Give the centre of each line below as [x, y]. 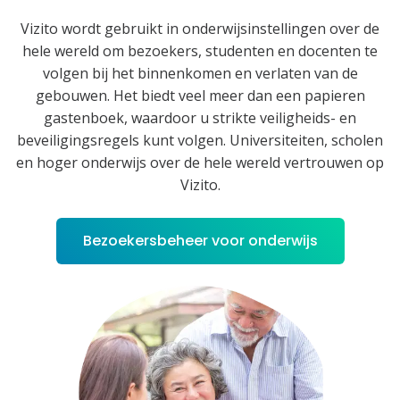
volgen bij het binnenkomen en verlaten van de [200, 73]
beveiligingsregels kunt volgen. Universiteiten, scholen [200, 140]
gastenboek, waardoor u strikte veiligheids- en [200, 117]
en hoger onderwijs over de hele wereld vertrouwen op [200, 162]
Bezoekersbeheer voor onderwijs [200, 240]
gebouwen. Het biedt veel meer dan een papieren [200, 95]
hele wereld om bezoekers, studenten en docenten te [200, 50]
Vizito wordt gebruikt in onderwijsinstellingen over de [200, 28]
